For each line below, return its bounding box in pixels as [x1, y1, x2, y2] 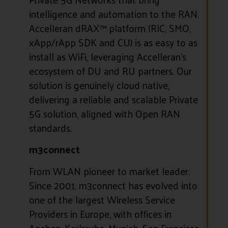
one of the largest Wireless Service [28, 190, 175, 208]
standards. [28, 119, 72, 136]
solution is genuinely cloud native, [28, 76, 169, 94]
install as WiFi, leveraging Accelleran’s [28, 47, 186, 65]
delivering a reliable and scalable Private [28, 90, 198, 108]
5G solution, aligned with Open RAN [28, 104, 180, 122]
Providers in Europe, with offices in [28, 205, 172, 222]
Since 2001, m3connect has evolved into [28, 176, 197, 194]
